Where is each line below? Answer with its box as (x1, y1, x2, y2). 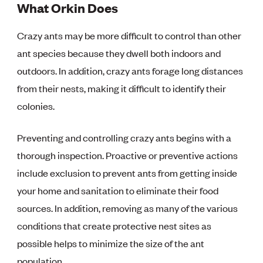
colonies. (17, 99, 55, 113)
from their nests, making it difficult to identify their (17, 82, 227, 95)
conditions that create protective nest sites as (17, 219, 212, 232)
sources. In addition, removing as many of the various (17, 201, 238, 215)
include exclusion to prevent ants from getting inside (17, 166, 238, 180)
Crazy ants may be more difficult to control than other (17, 29, 242, 42)
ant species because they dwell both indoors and (17, 46, 221, 60)
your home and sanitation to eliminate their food (17, 184, 219, 197)
